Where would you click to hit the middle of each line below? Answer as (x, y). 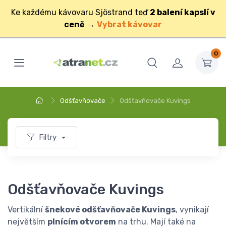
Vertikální (26, 209)
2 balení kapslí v (182, 12)
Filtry (49, 137)
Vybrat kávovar (129, 24)
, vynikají (192, 209)
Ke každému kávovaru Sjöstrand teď (80, 12)
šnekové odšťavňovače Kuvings (110, 209)
